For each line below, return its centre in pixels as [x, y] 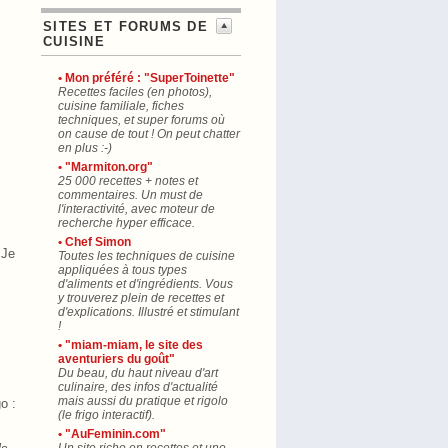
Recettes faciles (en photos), [135, 92]
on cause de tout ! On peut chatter [149, 134]
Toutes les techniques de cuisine [146, 256]
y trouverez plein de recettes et [141, 298]
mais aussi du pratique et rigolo [143, 401]
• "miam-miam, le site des [130, 345]
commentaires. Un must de [130, 195]
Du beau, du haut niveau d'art [138, 373]
